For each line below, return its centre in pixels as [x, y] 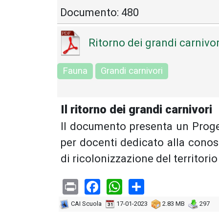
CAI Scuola [86, 204]
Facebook [133, 186]
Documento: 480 [99, 12]
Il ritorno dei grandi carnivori [136, 109]
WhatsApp [157, 186]
